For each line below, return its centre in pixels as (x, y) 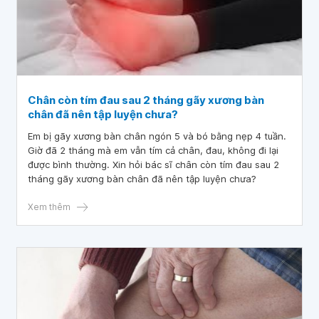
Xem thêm (49, 207)
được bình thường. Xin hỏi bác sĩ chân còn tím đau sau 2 (153, 164)
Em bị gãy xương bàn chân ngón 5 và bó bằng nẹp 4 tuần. (157, 136)
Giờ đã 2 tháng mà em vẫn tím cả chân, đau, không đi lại (153, 150)
